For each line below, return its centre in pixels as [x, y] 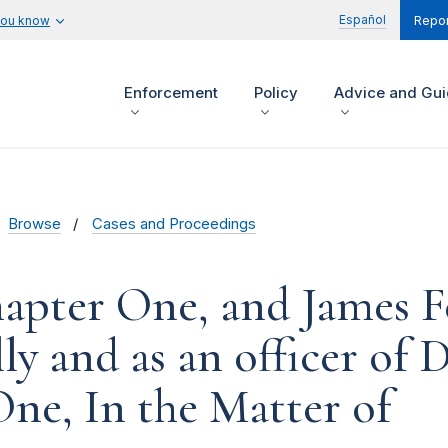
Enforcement [171, 93]
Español [362, 19]
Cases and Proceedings [174, 224]
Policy [276, 93]
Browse [34, 224]
